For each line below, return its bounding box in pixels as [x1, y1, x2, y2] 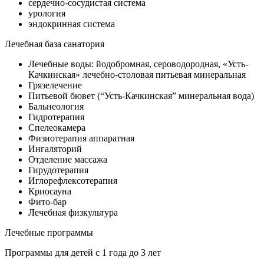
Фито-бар [28, 196, 67, 207]
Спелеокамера [28, 122, 85, 133]
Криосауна [28, 186, 71, 196]
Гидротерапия [28, 111, 84, 122]
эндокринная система [28, 18, 115, 29]
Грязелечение [28, 80, 82, 90]
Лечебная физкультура [28, 207, 118, 217]
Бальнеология [28, 101, 84, 111]
